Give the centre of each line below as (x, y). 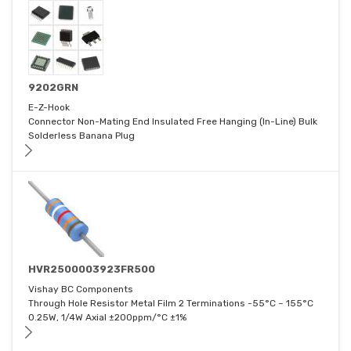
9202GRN (53, 88)
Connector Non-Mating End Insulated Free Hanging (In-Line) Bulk (173, 122)
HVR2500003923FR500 (92, 270)
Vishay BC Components (81, 289)
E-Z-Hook (49, 108)
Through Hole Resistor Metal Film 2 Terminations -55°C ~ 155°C (171, 304)
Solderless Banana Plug (81, 136)
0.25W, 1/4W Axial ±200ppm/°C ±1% (107, 318)
